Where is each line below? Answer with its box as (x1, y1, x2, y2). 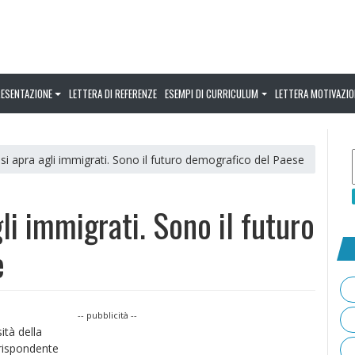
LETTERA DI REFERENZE (69, 86, 158, 101)
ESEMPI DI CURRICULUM (165, 86, 259, 101)
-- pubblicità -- (78, 309, 137, 321)
